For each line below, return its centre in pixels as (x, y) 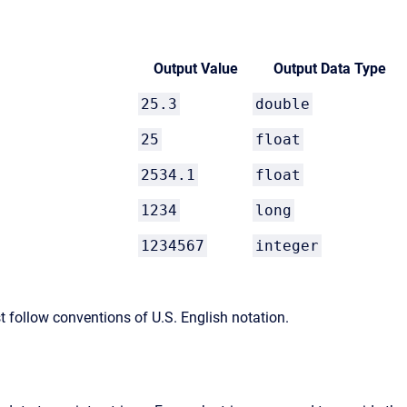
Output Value (195, 69)
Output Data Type (330, 69)
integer (287, 246)
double (283, 104)
